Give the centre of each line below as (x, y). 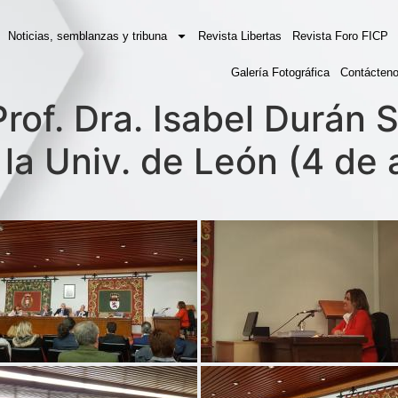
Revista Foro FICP (340, 36)
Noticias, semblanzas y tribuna (88, 36)
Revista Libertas (240, 36)
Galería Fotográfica (280, 72)
